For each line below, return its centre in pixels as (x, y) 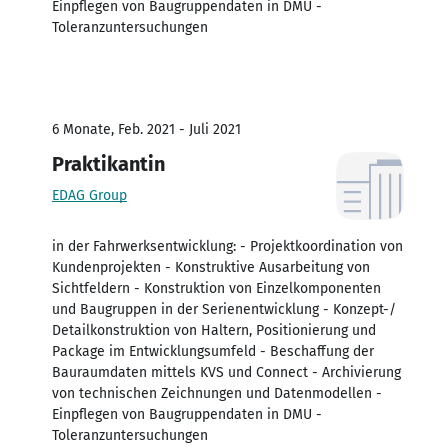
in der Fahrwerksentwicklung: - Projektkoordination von (227, 246)
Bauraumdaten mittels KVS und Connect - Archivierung (226, 372)
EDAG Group (89, 195)
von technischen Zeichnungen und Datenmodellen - (217, 393)
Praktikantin (108, 163)
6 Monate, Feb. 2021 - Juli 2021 (146, 129)
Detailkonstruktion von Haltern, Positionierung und (214, 330)
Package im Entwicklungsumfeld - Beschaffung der (213, 351)
